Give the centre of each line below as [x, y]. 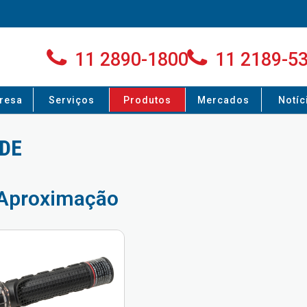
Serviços [71, 100]
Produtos [147, 100]
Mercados [223, 100]
